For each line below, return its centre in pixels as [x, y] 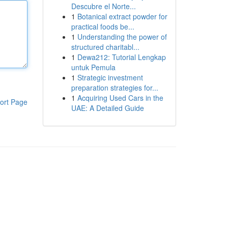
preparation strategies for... [115, 88]
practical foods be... [103, 26]
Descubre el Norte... [103, 6]
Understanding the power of [122, 37]
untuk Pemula [93, 67]
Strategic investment [110, 77]
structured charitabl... [105, 47]
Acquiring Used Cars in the [120, 98]
